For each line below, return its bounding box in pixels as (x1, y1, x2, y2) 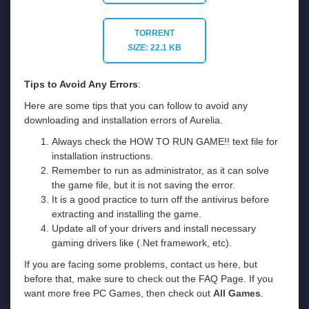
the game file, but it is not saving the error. (52, 179, 235, 190)
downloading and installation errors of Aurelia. (24, 114, 223, 126)
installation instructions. (52, 150, 153, 161)
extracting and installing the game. (52, 208, 201, 219)
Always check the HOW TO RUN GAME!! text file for (52, 135, 278, 147)
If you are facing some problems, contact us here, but (24, 258, 257, 270)
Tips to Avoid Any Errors (24, 78, 138, 90)
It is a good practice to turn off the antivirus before (52, 193, 269, 205)
